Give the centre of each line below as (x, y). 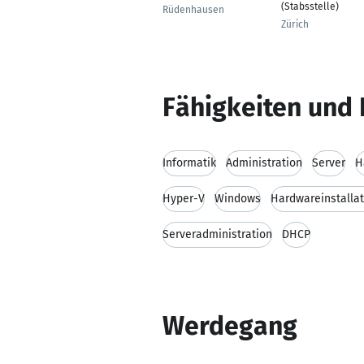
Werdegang (230, 326)
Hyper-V (184, 199)
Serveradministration (217, 234)
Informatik (189, 163)
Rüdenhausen (193, 10)
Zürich (295, 24)
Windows (238, 199)
